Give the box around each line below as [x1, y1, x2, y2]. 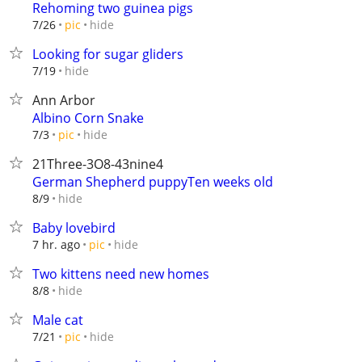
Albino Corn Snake [32, 109, 144, 127]
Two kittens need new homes [32, 265, 209, 283]
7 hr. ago [32, 237, 80, 252]
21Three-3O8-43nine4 [32, 155, 163, 173]
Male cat [32, 311, 83, 329]
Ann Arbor [32, 91, 95, 109]
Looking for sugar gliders [32, 45, 183, 63]
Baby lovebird [32, 219, 116, 237]
